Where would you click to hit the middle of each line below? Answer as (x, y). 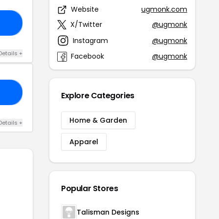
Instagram (90, 40)
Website (85, 9)
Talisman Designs (108, 212)
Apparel (84, 142)
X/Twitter (86, 24)
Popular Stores (90, 188)
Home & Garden (98, 120)
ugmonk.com (164, 9)
